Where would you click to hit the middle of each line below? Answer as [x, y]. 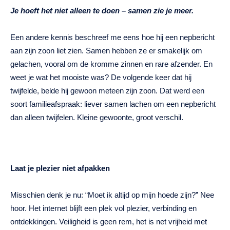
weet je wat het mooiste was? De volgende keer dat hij [101, 78]
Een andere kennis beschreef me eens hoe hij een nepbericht [112, 37]
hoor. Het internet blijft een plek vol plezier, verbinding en [103, 208]
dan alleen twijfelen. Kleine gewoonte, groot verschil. [97, 118]
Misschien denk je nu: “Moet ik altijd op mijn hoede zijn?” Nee [112, 195]
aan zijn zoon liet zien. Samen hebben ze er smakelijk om [106, 51]
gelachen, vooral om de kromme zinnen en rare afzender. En [111, 64]
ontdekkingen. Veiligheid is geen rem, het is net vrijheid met [109, 222]
